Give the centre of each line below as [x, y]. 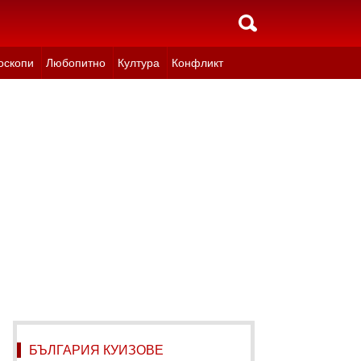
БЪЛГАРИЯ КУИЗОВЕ [96, 350]
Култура [138, 63]
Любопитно [75, 63]
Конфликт [197, 63]
